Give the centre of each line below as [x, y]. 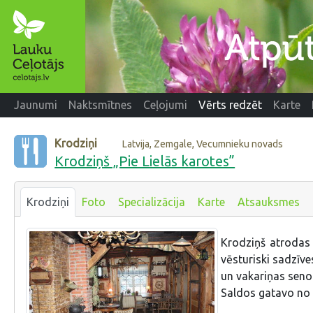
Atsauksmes [269, 202]
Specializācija [152, 202]
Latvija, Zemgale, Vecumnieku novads [203, 144]
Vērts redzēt [230, 105]
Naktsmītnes [100, 105]
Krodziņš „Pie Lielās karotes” [145, 161]
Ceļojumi [165, 105]
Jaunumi [36, 105]
